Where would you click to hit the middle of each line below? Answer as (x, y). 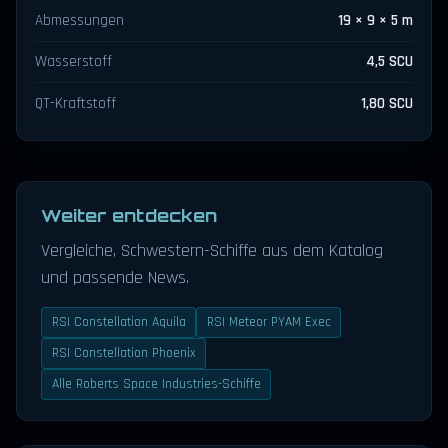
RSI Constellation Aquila (118, 321)
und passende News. (115, 277)
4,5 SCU (389, 62)
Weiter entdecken (129, 214)
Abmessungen (80, 20)
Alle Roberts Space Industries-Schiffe (156, 383)
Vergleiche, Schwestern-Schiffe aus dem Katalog (212, 250)
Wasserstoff (74, 62)
